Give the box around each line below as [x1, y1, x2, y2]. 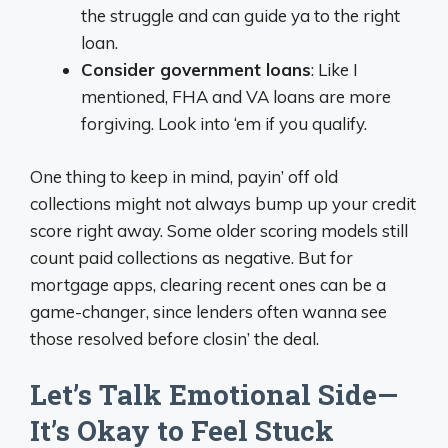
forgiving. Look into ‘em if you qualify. [81, 113, 367, 134]
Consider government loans [81, 59, 311, 80]
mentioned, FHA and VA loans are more [81, 86, 391, 107]
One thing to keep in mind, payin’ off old [30, 165, 338, 187]
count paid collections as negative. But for [30, 246, 353, 268]
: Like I [311, 59, 358, 80]
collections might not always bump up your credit [30, 192, 416, 214]
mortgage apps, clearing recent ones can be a [30, 273, 386, 295]
